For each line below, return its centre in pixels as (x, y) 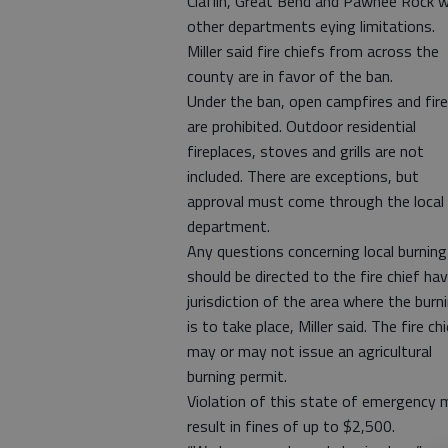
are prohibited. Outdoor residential (301, 126)
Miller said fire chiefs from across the (313, 51)
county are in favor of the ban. (290, 76)
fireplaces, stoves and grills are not (305, 151)
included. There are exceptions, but (303, 176)
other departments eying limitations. (311, 26)
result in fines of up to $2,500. (291, 426)
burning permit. (237, 376)
